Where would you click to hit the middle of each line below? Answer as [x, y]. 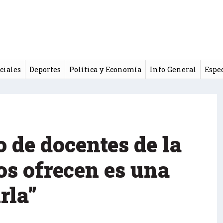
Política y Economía [105, 69]
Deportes [45, 69]
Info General [173, 69]
